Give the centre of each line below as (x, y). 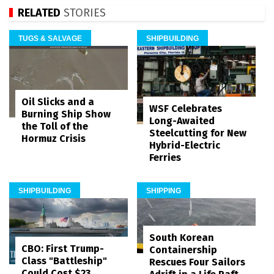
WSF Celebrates (186, 108)
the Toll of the (55, 127)
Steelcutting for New (198, 133)
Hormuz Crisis (54, 139)
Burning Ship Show (66, 114)
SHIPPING (164, 191)
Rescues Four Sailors (197, 262)
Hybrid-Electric (185, 145)
